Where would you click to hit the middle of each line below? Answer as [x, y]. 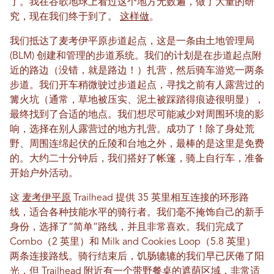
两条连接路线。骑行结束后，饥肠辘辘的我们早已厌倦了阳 [137, 257]
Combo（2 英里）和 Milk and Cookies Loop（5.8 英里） [133, 243]
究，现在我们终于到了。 [65, 17]
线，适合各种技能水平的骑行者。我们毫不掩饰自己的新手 [137, 213]
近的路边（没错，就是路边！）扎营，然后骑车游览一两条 [137, 71]
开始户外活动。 [44, 174]
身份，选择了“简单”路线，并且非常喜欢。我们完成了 [127, 228]
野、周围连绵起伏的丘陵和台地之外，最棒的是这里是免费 [137, 145]
